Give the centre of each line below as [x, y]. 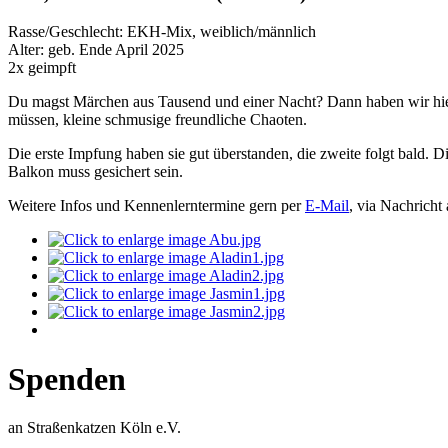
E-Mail [327, 206]
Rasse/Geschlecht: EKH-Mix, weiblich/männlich [162, 32]
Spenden [67, 378]
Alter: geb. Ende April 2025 [96, 50]
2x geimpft [42, 68]
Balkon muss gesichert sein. [95, 172]
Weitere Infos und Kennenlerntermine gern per [156, 206]
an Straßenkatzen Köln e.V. [94, 428]
